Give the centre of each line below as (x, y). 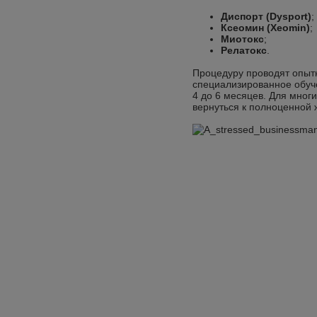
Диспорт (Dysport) (266, 16)
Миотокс (242, 39)
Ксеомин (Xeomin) (265, 28)
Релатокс (244, 50)
